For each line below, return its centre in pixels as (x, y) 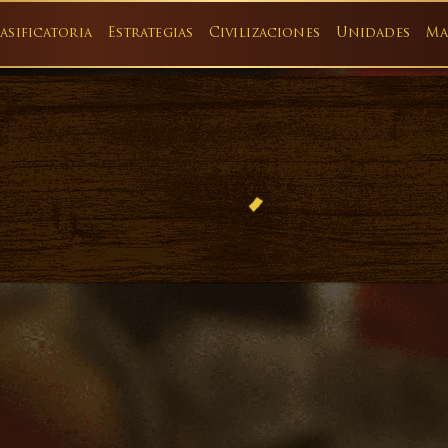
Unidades (372, 33)
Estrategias (150, 33)
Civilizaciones (264, 33)
